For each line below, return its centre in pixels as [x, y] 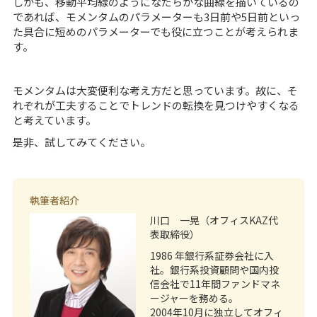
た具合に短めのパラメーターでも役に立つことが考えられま [155, 31]
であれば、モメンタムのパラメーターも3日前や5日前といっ [156, 16]
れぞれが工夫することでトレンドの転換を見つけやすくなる [156, 105]
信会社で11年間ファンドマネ [215, 283]
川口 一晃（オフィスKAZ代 [214, 220]
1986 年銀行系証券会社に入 [212, 255]
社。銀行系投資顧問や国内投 [214, 269]
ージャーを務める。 [194, 298]
